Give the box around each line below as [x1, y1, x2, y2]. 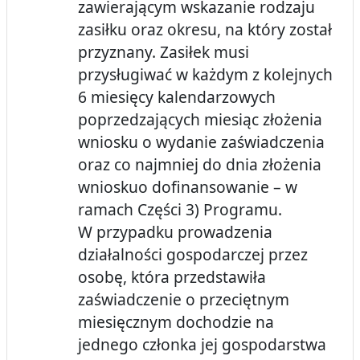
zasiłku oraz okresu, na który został [78, 18, 332, 41]
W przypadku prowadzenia [78, 221, 272, 243]
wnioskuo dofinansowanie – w [78, 176, 297, 198]
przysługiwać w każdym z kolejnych [78, 63, 333, 86]
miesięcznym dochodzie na [78, 311, 274, 333]
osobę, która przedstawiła [78, 266, 266, 288]
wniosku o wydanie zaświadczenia [78, 131, 325, 153]
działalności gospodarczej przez [78, 243, 308, 266]
